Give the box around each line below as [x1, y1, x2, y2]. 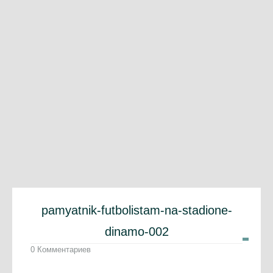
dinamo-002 [104, 225, 169, 239]
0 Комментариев [30, 245, 91, 255]
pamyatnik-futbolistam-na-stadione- [41, 204, 232, 218]
